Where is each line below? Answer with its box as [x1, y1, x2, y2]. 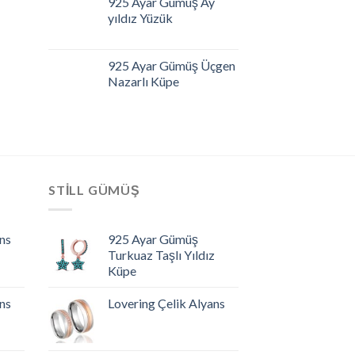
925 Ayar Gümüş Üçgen [108, 58, 235, 73]
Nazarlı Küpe [108, 74, 179, 89]
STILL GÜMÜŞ [48, 182, 140, 197]
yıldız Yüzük [108, 10, 173, 25]
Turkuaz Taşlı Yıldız [108, 246, 215, 262]
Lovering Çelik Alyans [108, 295, 225, 311]
